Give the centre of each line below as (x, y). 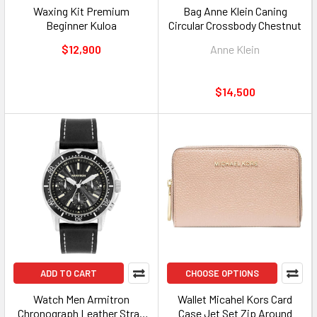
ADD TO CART (69, 273)
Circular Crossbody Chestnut (235, 25)
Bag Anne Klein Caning (235, 11)
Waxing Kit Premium (81, 11)
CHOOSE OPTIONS (222, 273)
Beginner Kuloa (81, 25)
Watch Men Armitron (81, 299)
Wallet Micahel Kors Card (235, 299)
